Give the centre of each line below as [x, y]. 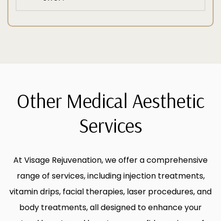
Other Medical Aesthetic [110, 101]
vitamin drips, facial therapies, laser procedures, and [110, 192]
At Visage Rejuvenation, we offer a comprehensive [110, 160]
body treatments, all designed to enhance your [110, 207]
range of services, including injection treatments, [110, 176]
